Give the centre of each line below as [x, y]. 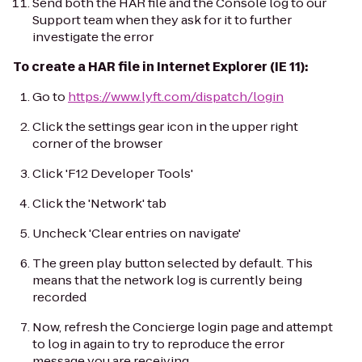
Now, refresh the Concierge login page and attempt [183, 327]
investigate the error [93, 37]
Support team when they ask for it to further [162, 20]
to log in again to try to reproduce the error [158, 344]
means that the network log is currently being [167, 280]
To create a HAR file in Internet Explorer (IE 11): [161, 67]
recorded [59, 297]
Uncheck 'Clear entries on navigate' [137, 233]
